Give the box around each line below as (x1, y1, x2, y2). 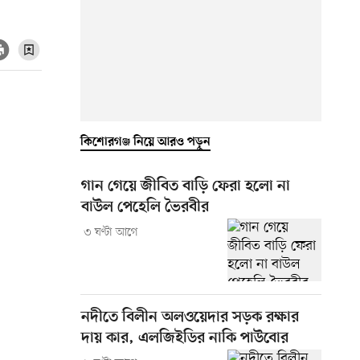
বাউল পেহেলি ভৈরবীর (81, 198, 209, 217)
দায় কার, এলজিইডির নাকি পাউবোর (81, 329, 288, 348)
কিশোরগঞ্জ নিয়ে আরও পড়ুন (80, 134, 211, 149)
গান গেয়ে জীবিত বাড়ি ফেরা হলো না (81, 177, 290, 196)
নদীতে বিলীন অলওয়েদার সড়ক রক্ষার (81, 308, 299, 327)
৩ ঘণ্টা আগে (83, 224, 138, 240)
